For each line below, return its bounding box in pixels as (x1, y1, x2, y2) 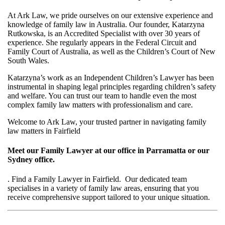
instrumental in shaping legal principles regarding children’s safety (8, 82, 216, 91)
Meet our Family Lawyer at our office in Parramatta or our (8, 146, 209, 155)
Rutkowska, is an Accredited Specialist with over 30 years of (8, 29, 200, 38)
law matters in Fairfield (8, 126, 80, 135)
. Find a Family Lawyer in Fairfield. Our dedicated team (8, 175, 187, 184)
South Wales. (8, 56, 49, 65)
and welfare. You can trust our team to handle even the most (8, 91, 196, 100)
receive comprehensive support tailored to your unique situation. (8, 193, 210, 202)
